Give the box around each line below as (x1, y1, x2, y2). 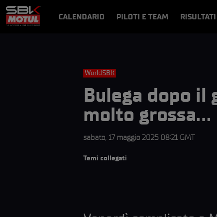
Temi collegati (83, 154, 127, 162)
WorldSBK (85, 69, 115, 77)
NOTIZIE (59, 33, 88, 43)
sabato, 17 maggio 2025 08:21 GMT (83, 133, 195, 142)
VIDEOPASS (133, 33, 173, 43)
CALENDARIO (59, 12, 105, 21)
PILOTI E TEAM (116, 12, 169, 21)
